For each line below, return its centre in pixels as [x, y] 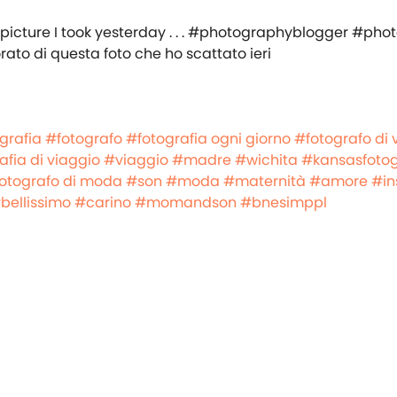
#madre [202, 160]
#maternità [265, 181]
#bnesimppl [284, 202]
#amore [339, 181]
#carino [103, 202]
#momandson [186, 202]
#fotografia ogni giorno [208, 138]
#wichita [266, 160]
